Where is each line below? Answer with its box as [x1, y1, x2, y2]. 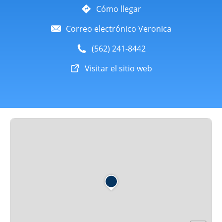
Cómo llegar [96, 3, 141, 14]
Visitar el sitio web [85, 63, 152, 74]
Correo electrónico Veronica [65, 23, 171, 34]
